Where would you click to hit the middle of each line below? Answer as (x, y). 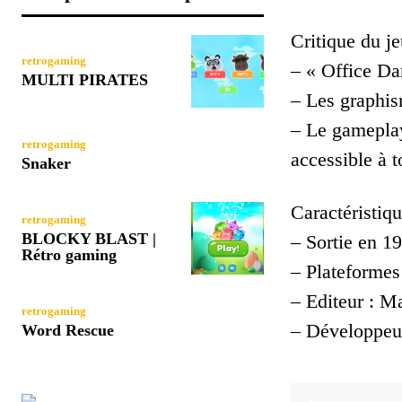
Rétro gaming (69, 254)
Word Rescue (68, 330)
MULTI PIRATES (85, 79)
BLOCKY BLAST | (89, 238)
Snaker (46, 163)
